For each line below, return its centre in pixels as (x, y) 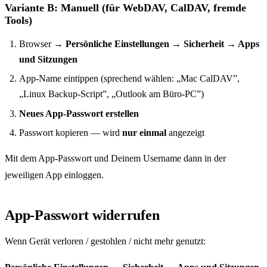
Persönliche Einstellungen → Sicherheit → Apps (162, 44)
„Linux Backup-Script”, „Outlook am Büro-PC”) (111, 94)
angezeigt (185, 133)
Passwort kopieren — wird (71, 133)
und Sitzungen (48, 59)
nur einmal (144, 133)
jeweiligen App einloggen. (54, 175)
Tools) (18, 20)
